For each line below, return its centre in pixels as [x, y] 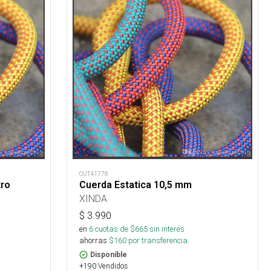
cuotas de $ [114, 229]
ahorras [93, 240]
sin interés [167, 229]
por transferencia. [158, 240]
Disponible [109, 254]
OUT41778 [94, 174]
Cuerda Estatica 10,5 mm [136, 184]
